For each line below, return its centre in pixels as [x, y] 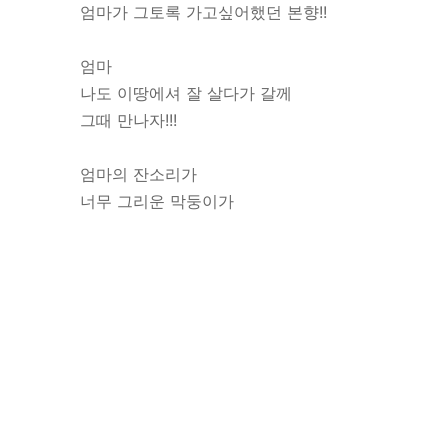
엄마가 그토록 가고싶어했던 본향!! [203, 12]
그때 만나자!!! [128, 120]
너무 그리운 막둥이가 [156, 201]
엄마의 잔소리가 [138, 174]
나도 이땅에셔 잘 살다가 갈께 [185, 93]
